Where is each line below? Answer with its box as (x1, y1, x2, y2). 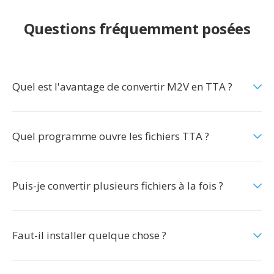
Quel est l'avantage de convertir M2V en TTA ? (12, 80, 232, 94)
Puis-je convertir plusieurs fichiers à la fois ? (12, 179, 223, 193)
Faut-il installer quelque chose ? (12, 228, 166, 242)
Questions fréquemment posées (23, 18, 251, 39)
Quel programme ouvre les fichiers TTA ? (12, 129, 209, 143)
